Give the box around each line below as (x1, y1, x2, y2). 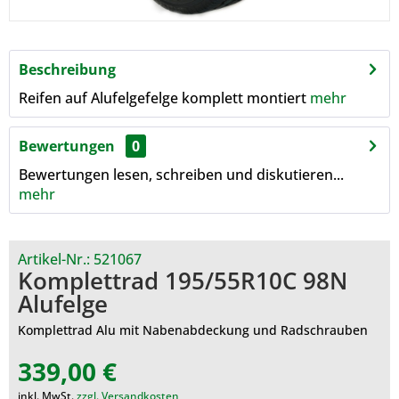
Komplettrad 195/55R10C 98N (18, 265, 347, 297)
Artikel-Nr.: (18, 249, 94, 269)
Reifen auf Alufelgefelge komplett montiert (19, 88, 310, 108)
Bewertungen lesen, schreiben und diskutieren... (19, 165, 344, 184)
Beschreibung (19, 60, 116, 79)
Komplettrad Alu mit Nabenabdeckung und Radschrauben (18, 322, 368, 338)
